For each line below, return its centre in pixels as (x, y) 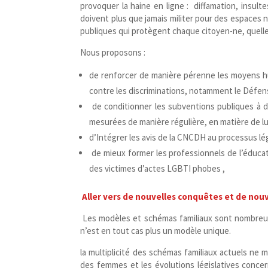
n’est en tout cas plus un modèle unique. (157, 231)
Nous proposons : (114, 53)
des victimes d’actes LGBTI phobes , (158, 169)
